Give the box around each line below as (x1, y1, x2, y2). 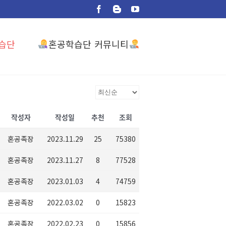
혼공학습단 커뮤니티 (48, 37, 129, 50)
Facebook (102, 5, 134, 13)
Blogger (121, 5, 146, 13)
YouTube (139, 5, 168, 13)
